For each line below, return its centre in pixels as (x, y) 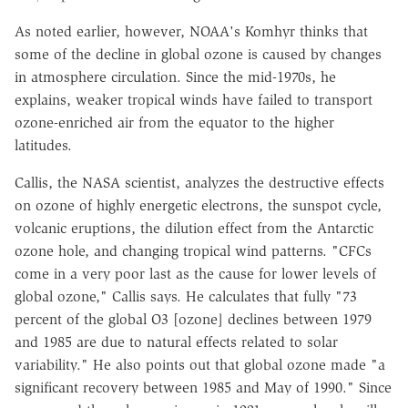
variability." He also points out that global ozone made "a (200, 365)
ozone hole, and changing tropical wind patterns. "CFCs (193, 251)
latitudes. (43, 146)
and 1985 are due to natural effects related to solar (176, 342)
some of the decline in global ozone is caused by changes (198, 55)
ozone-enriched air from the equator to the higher (174, 123)
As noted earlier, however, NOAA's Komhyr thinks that (191, 32)
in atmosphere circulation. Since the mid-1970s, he (175, 77)
